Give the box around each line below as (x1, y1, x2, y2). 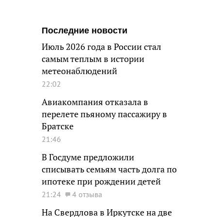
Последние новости (42, 26, 127, 35)
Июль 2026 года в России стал (42, 41, 161, 52)
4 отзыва (72, 189, 102, 199)
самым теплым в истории (42, 53, 144, 64)
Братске (42, 121, 74, 132)
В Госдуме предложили (42, 152, 134, 163)
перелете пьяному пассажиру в (42, 108, 167, 120)
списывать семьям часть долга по (42, 164, 177, 175)
